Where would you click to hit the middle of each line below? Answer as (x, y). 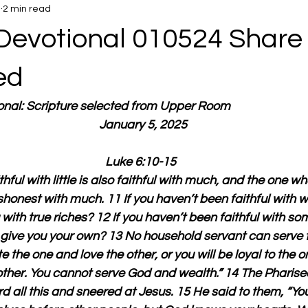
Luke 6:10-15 (140, 162)
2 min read (27, 9)
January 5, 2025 (140, 125)
